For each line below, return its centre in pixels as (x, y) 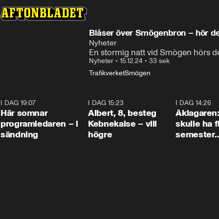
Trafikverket (107, 73)
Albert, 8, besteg (122, 113)
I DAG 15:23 (106, 103)
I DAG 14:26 (194, 103)
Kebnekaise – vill (123, 124)
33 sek (159, 61)
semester (195, 134)
